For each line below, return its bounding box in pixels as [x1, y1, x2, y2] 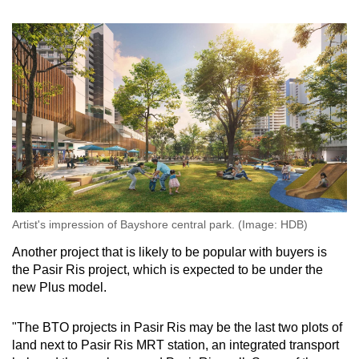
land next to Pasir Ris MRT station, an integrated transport [12, 337, 339, 352]
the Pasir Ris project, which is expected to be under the [12, 262, 323, 276]
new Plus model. [12, 280, 107, 294]
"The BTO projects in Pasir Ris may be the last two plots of [12, 320, 342, 334]
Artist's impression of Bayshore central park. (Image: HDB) [12, 217, 308, 231]
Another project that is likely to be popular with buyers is [12, 244, 327, 259]
